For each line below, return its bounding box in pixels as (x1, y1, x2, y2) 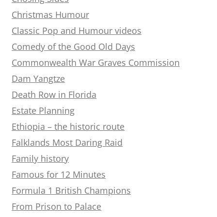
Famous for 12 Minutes (12, 168, 106, 180)
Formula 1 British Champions (12, 184, 131, 196)
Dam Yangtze (12, 72, 65, 84)
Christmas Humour (12, 8, 89, 20)
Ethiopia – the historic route (12, 120, 124, 132)
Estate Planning (12, 104, 75, 116)
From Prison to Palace (12, 200, 101, 212)
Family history (12, 152, 69, 164)
